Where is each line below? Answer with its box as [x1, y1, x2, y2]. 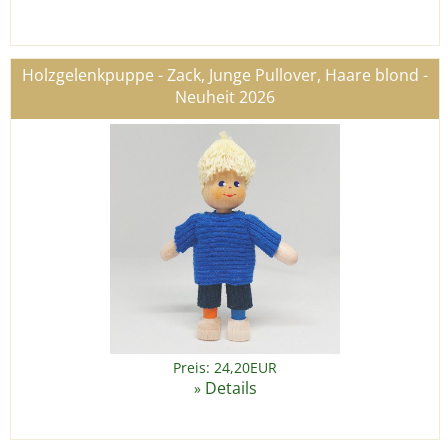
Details [204, 377, 257, 400]
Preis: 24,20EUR [173, 358, 277, 378]
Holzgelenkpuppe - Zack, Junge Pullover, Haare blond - [22, 64, 428, 87]
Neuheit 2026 [175, 86, 275, 109]
